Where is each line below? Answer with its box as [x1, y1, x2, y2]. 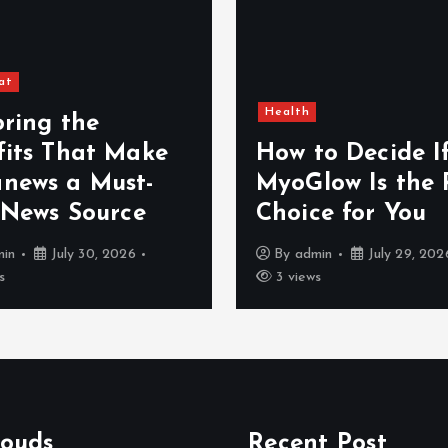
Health [264, 106, 310, 118]
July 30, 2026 [46, 247, 136, 262]
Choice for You [256, 202, 427, 226]
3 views [272, 270, 322, 285]
